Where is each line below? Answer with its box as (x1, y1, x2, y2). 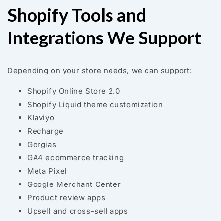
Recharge (27, 126, 64, 136)
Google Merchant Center (27, 180, 121, 189)
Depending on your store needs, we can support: (7, 66, 192, 75)
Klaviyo (27, 113, 55, 123)
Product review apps (27, 193, 106, 203)
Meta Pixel (27, 166, 67, 176)
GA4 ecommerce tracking (27, 153, 124, 163)
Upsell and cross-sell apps (27, 206, 128, 216)
